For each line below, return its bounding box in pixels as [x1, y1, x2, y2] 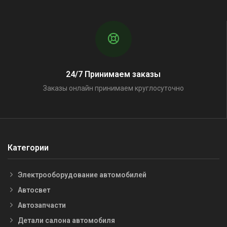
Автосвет [18, 185, 50, 194]
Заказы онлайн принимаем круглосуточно [43, 84, 184, 93]
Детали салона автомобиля [18, 216, 115, 224]
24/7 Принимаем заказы [66, 69, 161, 80]
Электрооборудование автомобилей [18, 170, 146, 179]
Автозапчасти [18, 201, 66, 209]
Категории [8, 143, 49, 153]
